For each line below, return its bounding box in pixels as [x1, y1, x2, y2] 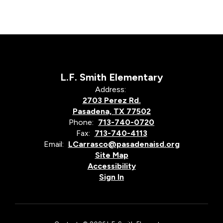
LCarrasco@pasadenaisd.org [68, 139, 180, 149]
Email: [43, 139, 64, 149]
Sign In [99, 172, 124, 182]
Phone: [69, 117, 94, 127]
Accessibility [87, 161, 136, 171]
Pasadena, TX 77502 [72, 106, 151, 116]
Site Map [95, 150, 128, 160]
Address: [95, 84, 126, 94]
